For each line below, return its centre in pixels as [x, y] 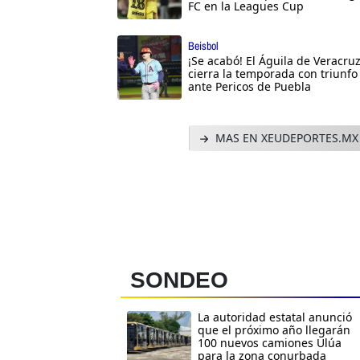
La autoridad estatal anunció [275, 317]
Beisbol [203, 45]
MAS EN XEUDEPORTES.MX [285, 137]
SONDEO [179, 280]
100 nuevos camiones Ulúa [270, 343]
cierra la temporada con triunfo [273, 73]
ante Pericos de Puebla [250, 86]
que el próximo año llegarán [274, 330]
